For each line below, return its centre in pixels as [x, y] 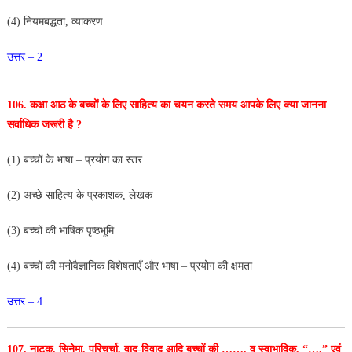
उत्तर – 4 [24, 301]
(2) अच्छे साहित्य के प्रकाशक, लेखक [79, 195]
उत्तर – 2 [24, 57]
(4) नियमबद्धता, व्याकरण [55, 21]
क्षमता [241, 266]
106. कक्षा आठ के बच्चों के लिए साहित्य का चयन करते [112, 104]
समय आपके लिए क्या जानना [272, 104]
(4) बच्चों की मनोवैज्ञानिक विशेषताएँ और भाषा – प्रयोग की [119, 266]
